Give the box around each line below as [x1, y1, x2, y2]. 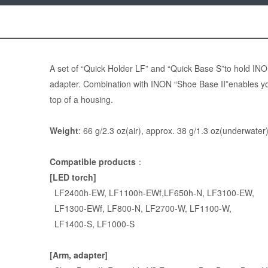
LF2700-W [145, 202, 185, 215]
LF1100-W [189, 202, 229, 215]
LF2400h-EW [54, 187, 104, 199]
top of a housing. [49, 93, 113, 106]
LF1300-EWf [54, 202, 102, 215]
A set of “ [49, 62, 84, 75]
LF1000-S [96, 218, 135, 230]
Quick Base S [170, 62, 221, 75]
